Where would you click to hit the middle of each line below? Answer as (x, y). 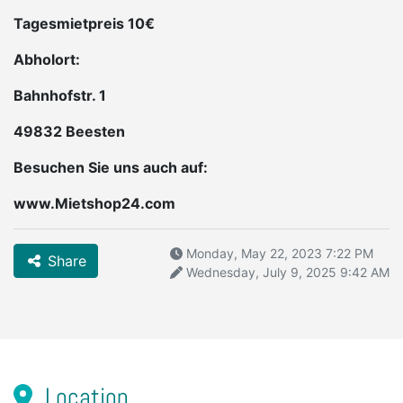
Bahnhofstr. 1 (60, 96)
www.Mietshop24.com (94, 204)
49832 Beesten (69, 132)
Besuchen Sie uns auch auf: (111, 168)
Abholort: (47, 60)
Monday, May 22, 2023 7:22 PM (278, 254)
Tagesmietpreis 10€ (84, 24)
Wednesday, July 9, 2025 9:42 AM (286, 273)
